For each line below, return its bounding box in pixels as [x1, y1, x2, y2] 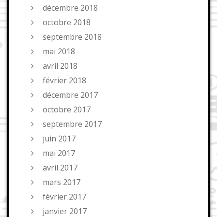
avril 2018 [43, 61, 77, 72]
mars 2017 [43, 177, 80, 188]
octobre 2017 [43, 104, 91, 115]
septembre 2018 [43, 31, 102, 43]
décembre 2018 [43, 2, 98, 14]
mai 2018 [43, 46, 75, 57]
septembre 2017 [43, 119, 102, 130]
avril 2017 [43, 162, 77, 173]
